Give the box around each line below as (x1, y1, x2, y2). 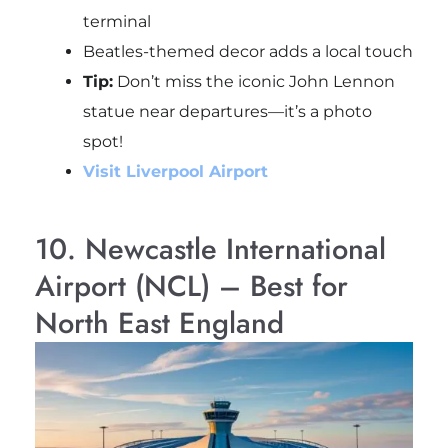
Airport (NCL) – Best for (34, 264, 348, 307)
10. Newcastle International (34, 227, 386, 270)
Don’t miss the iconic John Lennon (112, 71, 395, 91)
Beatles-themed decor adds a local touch (82, 41, 413, 61)
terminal (82, 11, 151, 31)
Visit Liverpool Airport (82, 161, 268, 181)
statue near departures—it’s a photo (82, 101, 372, 121)
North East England (34, 301, 284, 344)
